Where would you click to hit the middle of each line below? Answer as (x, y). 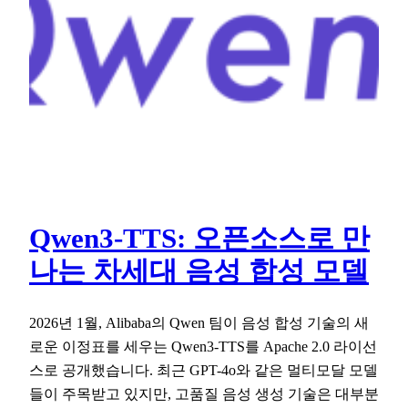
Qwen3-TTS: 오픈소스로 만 (199, 239)
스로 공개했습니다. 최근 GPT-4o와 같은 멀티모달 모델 (204, 370)
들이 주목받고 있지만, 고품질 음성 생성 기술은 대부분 (204, 393)
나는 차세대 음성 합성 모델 (199, 272)
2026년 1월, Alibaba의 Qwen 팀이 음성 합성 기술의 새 (199, 322)
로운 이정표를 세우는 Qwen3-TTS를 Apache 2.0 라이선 (203, 346)
